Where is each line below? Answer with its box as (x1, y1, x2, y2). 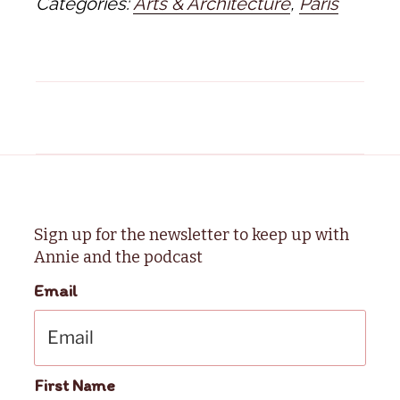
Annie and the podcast (34, 246, 204, 267)
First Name (34, 374, 116, 396)
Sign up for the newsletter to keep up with (34, 224, 350, 245)
